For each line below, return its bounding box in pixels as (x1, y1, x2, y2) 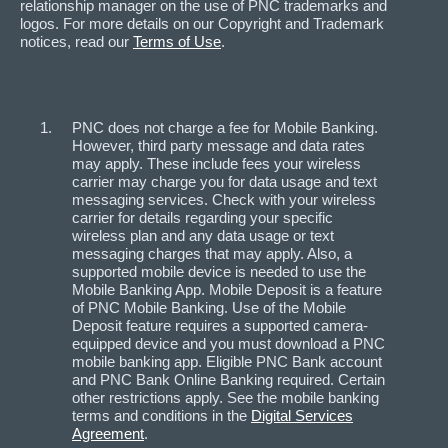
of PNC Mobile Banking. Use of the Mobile (72, 299, 346, 317)
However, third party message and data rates (72, 137, 365, 155)
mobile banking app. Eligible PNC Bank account (72, 353, 382, 371)
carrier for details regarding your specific (72, 209, 333, 227)
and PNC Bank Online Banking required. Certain (72, 371, 385, 389)
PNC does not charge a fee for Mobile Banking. (72, 119, 378, 137)
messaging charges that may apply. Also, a (72, 245, 352, 263)
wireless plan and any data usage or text (72, 227, 334, 245)
